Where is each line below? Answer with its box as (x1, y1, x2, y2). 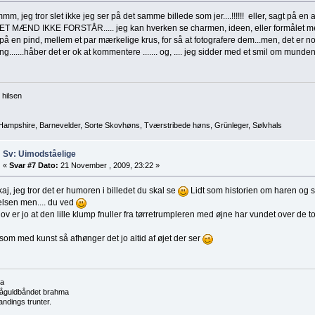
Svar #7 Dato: (8, 160, 58, 169)
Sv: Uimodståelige (2, 148, 76, 159)
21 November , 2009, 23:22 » (58, 160, 160, 169)
